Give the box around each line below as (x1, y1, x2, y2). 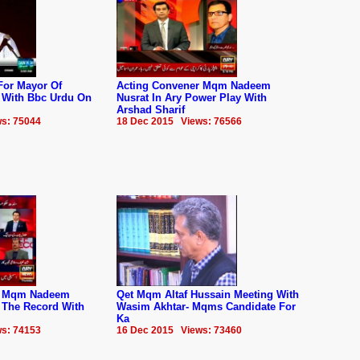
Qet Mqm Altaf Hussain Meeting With (117, 288, 299, 301)
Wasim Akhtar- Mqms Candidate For (117, 300, 296, 313)
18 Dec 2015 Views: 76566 (117, 115, 242, 127)
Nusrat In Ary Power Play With (117, 91, 267, 104)
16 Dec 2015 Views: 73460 (117, 324, 242, 336)
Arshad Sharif (117, 103, 185, 116)
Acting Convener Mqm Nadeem (117, 79, 271, 92)
